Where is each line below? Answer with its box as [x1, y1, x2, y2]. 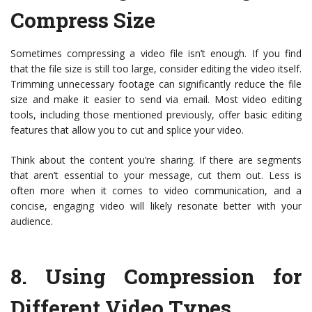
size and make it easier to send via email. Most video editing [10, 93, 302, 106]
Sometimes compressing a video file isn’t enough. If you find [10, 47, 302, 60]
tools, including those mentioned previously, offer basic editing [10, 108, 302, 121]
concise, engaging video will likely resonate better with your [10, 199, 302, 212]
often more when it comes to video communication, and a [10, 184, 302, 197]
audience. [10, 214, 53, 228]
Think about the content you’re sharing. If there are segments [10, 153, 302, 166]
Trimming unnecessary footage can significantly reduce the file [10, 77, 302, 91]
